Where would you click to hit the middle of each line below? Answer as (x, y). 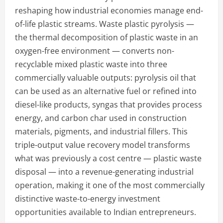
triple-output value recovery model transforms (103, 145)
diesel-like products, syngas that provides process (109, 104)
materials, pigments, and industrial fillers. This (101, 131)
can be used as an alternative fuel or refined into (106, 91)
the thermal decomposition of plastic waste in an (107, 37)
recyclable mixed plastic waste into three (91, 64)
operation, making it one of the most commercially (110, 185)
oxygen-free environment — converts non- (95, 51)
